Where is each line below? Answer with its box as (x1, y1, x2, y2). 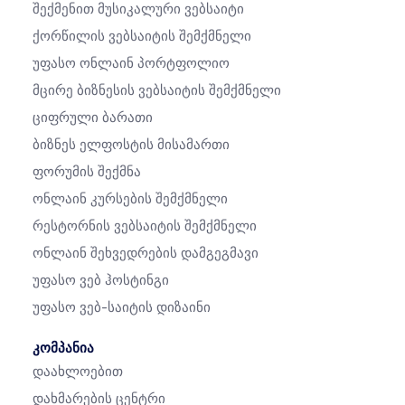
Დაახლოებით (33, 363, 123, 381)
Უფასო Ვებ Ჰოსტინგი (33, 272, 169, 289)
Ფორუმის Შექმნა (33, 164, 141, 181)
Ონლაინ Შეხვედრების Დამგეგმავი (33, 245, 259, 262)
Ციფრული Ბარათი (33, 109, 153, 127)
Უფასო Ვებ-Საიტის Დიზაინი (33, 299, 211, 316)
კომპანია (33, 340, 94, 357)
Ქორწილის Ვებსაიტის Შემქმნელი (33, 28, 251, 45)
